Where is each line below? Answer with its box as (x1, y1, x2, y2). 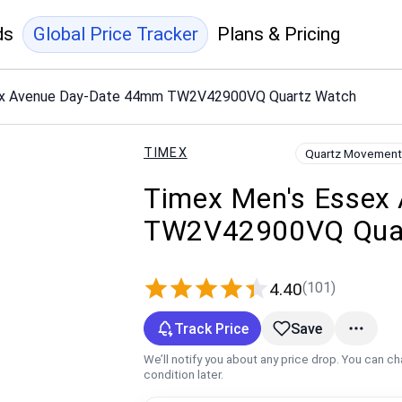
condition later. (144, 367, 223, 381)
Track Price (173, 319, 249, 337)
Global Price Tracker (32, 22, 198, 45)
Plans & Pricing (217, 22, 341, 45)
